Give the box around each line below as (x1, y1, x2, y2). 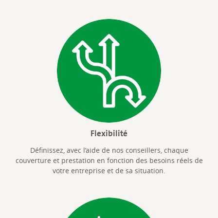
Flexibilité (91, 126, 127, 140)
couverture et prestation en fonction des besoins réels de (15, 155, 203, 165)
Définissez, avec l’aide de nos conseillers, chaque (30, 145, 188, 155)
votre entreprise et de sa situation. (53, 165, 165, 175)
